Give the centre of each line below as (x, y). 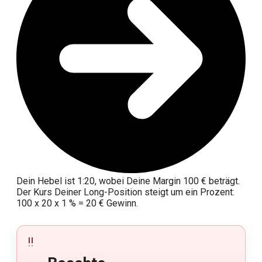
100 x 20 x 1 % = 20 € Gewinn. (77, 204)
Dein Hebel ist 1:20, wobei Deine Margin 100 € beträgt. (128, 181)
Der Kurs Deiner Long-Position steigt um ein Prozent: (125, 192)
